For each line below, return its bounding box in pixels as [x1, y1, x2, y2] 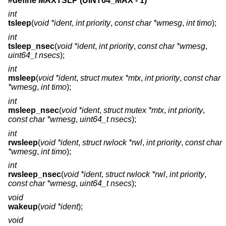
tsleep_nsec [8, 41, 54, 50]
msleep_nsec [8, 106, 59, 115]
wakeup [8, 202, 38, 211]
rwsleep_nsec [8, 170, 61, 179]
